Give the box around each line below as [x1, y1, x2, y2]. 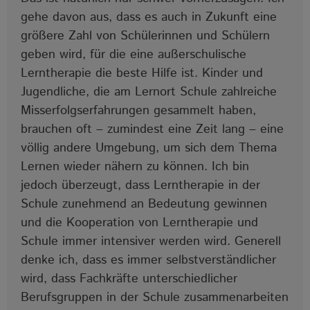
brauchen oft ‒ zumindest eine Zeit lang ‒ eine [21, 120, 284, 138]
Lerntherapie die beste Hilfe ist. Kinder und [21, 64, 263, 82]
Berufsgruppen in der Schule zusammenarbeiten [21, 288, 289, 307]
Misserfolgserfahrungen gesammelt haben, [21, 101, 256, 120]
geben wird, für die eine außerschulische [21, 45, 246, 64]
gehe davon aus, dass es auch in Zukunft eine [21, 8, 277, 26]
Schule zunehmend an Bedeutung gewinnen [21, 194, 267, 213]
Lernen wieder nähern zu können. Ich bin [21, 157, 249, 176]
